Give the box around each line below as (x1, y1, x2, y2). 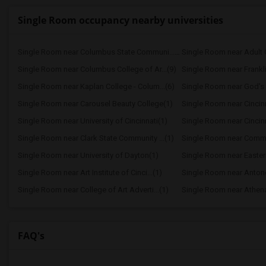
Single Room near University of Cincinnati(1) (18, 116, 167, 125)
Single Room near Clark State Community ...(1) (18, 134, 174, 142)
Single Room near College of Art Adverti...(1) (18, 185, 169, 194)
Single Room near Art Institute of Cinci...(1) (18, 168, 162, 177)
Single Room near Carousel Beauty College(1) (18, 99, 173, 108)
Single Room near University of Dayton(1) (18, 151, 159, 160)
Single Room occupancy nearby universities (18, 14, 223, 27)
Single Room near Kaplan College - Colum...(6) (18, 82, 175, 91)
